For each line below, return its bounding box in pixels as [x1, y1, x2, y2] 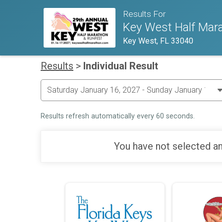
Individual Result [83, 59, 158, 72]
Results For [123, 9, 166, 19]
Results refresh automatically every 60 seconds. [41, 111, 195, 120]
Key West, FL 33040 [123, 36, 194, 46]
